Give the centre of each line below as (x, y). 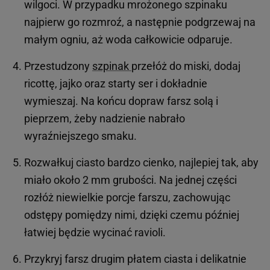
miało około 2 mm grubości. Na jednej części (130, 180)
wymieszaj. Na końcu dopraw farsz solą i (121, 101)
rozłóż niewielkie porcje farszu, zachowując (127, 197)
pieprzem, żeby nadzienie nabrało (105, 118)
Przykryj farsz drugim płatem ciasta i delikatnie (135, 259)
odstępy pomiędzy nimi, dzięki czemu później (132, 215)
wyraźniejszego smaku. (80, 136)
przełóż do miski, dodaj (186, 66)
